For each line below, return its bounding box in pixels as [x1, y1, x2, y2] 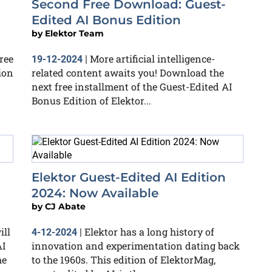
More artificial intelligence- [90, 52, 215, 65]
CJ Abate [45, 201, 86, 212]
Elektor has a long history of [84, 225, 214, 238]
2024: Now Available [32, 186, 158, 200]
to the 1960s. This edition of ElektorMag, [32, 253, 216, 266]
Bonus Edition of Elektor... [32, 94, 151, 107]
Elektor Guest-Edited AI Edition [32, 170, 226, 185]
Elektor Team [45, 28, 104, 39]
